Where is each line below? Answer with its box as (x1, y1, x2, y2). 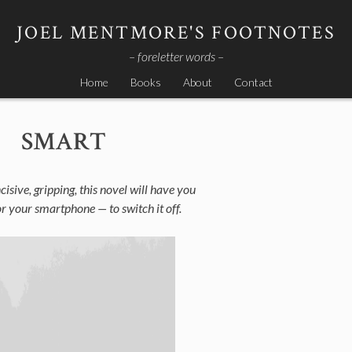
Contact (233, 75, 273, 89)
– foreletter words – (128, 49, 224, 64)
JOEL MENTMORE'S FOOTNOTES (16, 20, 335, 45)
